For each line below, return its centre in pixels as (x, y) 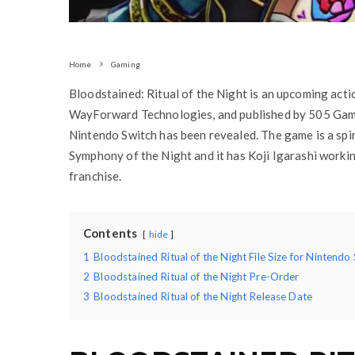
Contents (111, 233)
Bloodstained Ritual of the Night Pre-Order (197, 277)
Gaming (125, 65)
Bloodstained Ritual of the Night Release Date (203, 297)
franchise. (95, 176)
